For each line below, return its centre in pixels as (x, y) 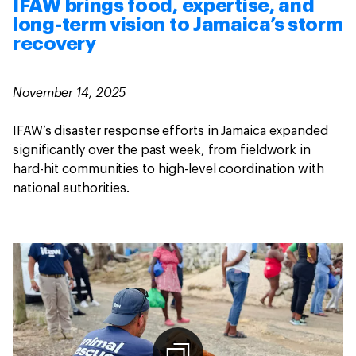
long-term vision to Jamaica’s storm (178, 25)
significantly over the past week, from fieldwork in (162, 150)
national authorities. (73, 188)
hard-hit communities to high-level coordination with (168, 169)
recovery (54, 44)
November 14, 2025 (70, 92)
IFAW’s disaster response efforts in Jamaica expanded (170, 131)
